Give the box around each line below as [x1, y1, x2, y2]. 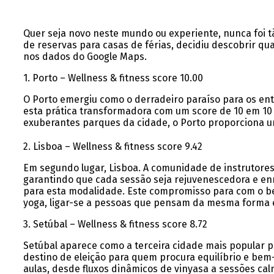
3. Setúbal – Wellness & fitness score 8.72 [23, 218, 207, 231]
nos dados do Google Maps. [23, 51, 147, 63]
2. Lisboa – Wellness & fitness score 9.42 [23, 141, 202, 153]
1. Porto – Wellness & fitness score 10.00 [23, 72, 203, 84]
